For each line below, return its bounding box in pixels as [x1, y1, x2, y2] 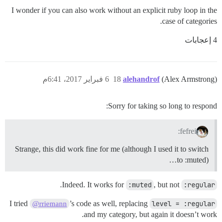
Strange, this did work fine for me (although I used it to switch [15, 144, 209, 153]
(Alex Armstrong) [162, 75, 217, 84]
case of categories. [162, 17, 217, 26]
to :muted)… [177, 155, 209, 164]
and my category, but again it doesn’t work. [84, 210, 217, 219]
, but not [154, 180, 181, 189]
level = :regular [152, 199, 215, 208]
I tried [9, 199, 30, 208]
